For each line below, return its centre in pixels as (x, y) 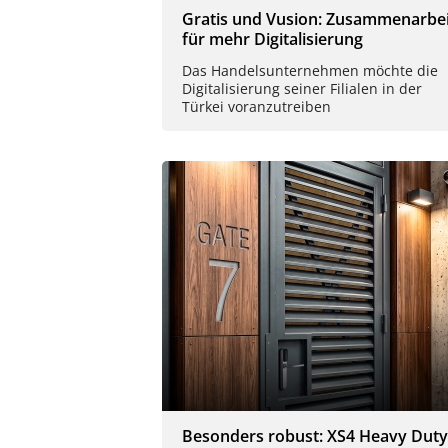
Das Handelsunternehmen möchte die (310, 70)
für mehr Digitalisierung (272, 38)
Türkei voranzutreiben (256, 106)
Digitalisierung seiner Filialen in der (302, 88)
